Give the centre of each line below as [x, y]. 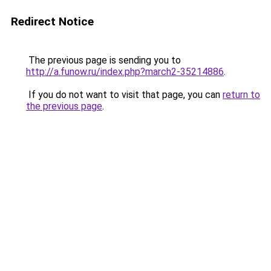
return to [241, 95]
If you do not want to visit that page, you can [124, 95]
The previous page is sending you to [103, 60]
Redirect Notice [52, 21]
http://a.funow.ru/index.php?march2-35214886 [125, 72]
